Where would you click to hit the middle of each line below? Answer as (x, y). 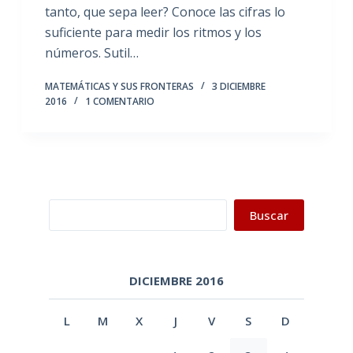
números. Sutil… (91, 53)
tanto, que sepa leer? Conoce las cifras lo (165, 12)
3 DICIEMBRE (238, 86)
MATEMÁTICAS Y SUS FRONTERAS (119, 86)
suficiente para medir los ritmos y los (153, 32)
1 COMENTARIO (119, 101)
